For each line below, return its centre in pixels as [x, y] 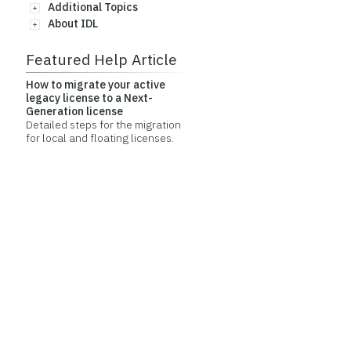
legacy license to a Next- [89, 98]
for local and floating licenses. [100, 138]
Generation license [74, 111]
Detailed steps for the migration [103, 125]
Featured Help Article [101, 59]
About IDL [72, 24]
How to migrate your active [95, 85]
